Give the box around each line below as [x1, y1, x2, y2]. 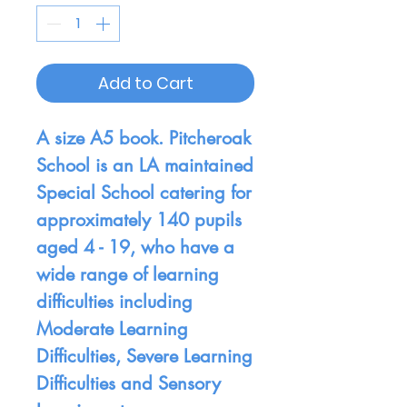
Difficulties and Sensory [36, 372, 221, 396]
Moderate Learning [36, 317, 188, 342]
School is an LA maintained [36, 154, 253, 178]
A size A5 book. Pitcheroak [36, 126, 251, 151]
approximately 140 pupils [36, 208, 242, 233]
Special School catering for [36, 181, 252, 205]
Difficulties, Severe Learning [36, 344, 253, 369]
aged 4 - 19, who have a [36, 235, 234, 260]
